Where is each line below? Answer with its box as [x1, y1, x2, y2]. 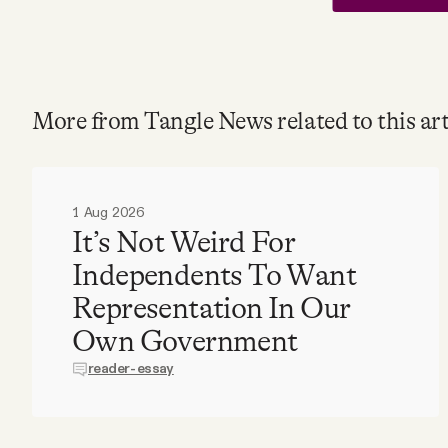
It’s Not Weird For [72, 224, 296, 259]
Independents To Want [72, 257, 356, 292]
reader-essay [88, 361, 174, 376]
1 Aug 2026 [72, 205, 144, 220]
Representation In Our [72, 290, 351, 325]
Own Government [72, 323, 298, 358]
